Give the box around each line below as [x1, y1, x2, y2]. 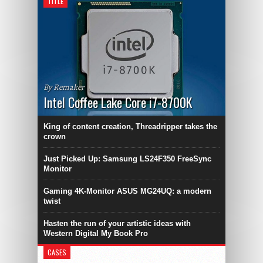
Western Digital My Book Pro [43, 229, 148, 238]
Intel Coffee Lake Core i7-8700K [43, 93, 192, 112]
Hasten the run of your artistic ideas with [43, 219, 191, 228]
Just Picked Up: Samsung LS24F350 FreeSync [43, 154, 211, 164]
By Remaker [43, 82, 84, 93]
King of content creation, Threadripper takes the [43, 122, 217, 131]
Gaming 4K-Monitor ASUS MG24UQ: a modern [43, 187, 211, 196]
